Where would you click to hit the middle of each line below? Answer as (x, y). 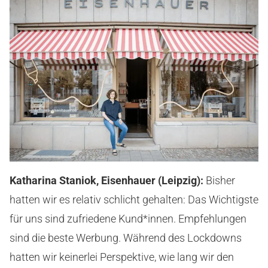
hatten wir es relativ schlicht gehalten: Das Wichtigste (134, 199)
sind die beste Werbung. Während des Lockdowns (126, 237)
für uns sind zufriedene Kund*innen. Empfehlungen (128, 218)
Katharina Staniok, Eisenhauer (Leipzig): (108, 180)
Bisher (220, 180)
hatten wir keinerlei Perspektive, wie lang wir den (122, 257)
